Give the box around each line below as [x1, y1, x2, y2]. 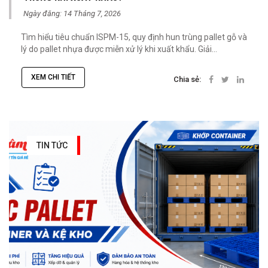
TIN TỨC [36, 141, 68, 151]
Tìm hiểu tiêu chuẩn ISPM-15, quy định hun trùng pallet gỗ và [21, 32, 247, 42]
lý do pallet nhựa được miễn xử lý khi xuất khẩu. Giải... [21, 44, 217, 54]
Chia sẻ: [173, 74, 201, 84]
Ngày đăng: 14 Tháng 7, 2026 [23, 9, 121, 19]
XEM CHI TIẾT [31, 73, 75, 82]
